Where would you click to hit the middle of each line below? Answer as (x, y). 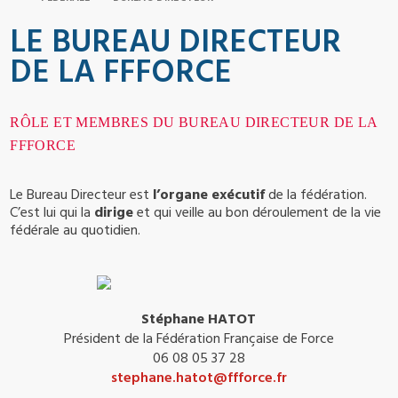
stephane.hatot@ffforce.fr (199, 378)
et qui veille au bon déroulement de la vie (258, 213)
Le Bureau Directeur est (82, 195)
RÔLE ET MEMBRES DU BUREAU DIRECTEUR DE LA (194, 123)
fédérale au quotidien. (76, 231)
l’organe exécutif (209, 195)
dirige (114, 213)
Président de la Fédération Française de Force (199, 339)
